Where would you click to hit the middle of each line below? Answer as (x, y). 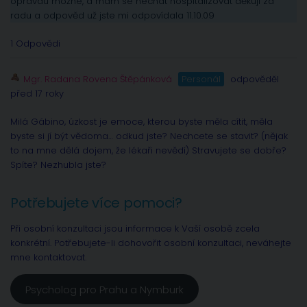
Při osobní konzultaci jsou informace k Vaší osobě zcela (135, 229)
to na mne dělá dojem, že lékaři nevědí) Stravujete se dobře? (148, 151)
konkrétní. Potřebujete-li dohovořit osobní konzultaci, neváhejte (151, 243)
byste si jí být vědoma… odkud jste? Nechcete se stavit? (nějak (149, 136)
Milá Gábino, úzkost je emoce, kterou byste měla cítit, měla (142, 122)
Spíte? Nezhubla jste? (58, 165)
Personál (201, 79)
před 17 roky (37, 94)
